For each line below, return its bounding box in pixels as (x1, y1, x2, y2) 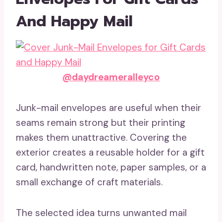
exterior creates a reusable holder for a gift (16, 146, 205, 159)
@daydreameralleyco (62, 71, 160, 83)
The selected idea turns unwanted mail (16, 207, 187, 219)
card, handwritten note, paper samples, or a (16, 161, 206, 173)
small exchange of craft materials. (16, 176, 163, 188)
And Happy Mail (16, 10, 133, 33)
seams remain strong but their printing (16, 116, 185, 129)
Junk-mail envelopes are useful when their (16, 102, 201, 114)
